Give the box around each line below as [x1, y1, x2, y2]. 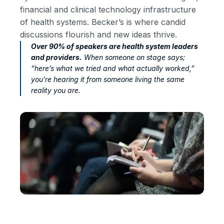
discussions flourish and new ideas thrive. [20, 29, 177, 39]
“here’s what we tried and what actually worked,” [31, 64, 194, 72]
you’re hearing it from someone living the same [31, 75, 184, 83]
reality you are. [31, 86, 80, 94]
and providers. [31, 53, 82, 61]
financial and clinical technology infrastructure [20, 4, 196, 14]
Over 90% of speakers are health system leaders [31, 42, 198, 50]
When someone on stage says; [82, 53, 185, 61]
